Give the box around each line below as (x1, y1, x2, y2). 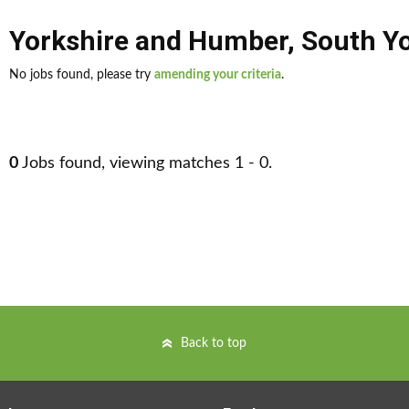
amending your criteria (154, 68, 281, 81)
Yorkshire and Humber (9, 25, 288, 57)
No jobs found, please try (9, 68, 154, 81)
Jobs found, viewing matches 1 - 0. (18, 155, 272, 172)
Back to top (181, 337, 246, 350)
